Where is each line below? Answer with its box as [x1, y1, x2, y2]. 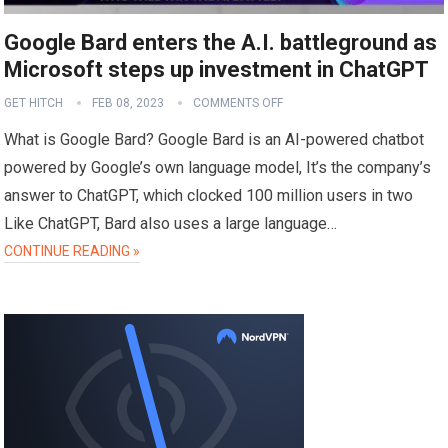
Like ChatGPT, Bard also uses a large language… [4, 213, 338, 233]
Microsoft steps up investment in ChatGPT [4, 56, 430, 82]
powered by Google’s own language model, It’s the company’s [4, 157, 432, 177]
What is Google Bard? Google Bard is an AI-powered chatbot [4, 129, 425, 149]
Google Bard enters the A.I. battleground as [4, 29, 438, 55]
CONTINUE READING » [4, 242, 141, 259]
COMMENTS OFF [193, 95, 284, 110]
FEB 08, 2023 [92, 95, 165, 110]
